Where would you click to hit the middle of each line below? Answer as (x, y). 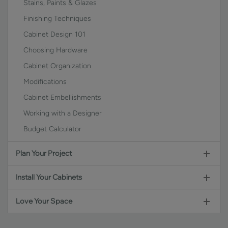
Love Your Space (44, 201)
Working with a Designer (63, 113)
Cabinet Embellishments (62, 97)
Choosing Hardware (55, 50)
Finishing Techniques (57, 19)
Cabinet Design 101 (54, 34)
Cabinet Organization (57, 66)
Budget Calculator (52, 129)
